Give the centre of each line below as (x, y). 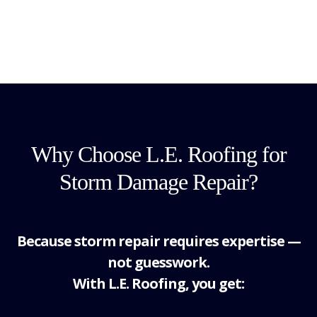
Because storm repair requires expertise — (158, 241)
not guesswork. (158, 262)
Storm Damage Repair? (158, 182)
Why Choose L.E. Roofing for (158, 154)
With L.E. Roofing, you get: (158, 283)
